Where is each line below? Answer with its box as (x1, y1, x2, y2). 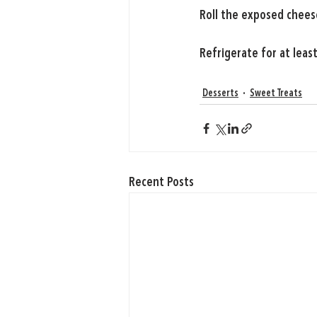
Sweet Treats (250, 88, 302, 98)
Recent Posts (129, 176, 194, 190)
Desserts (202, 88, 238, 98)
